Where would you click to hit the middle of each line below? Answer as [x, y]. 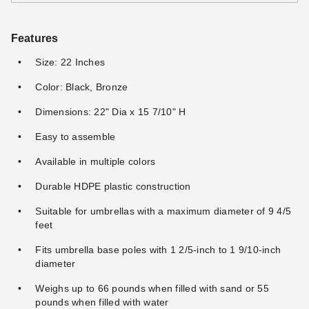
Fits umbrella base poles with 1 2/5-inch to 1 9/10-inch [158, 250]
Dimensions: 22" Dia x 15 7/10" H [111, 112]
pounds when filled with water [102, 302]
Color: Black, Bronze [82, 87]
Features [35, 38]
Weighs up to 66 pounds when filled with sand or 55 [152, 288]
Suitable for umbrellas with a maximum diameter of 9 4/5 [163, 211]
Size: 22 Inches [70, 62]
